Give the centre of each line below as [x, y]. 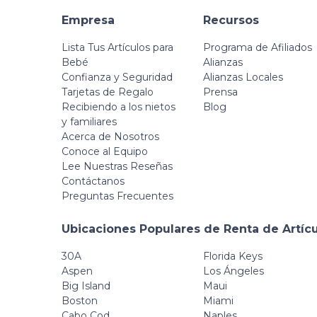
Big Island [86, 286]
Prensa [220, 92]
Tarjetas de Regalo [108, 92]
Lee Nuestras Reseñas [117, 166]
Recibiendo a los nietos [119, 107]
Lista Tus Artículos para [117, 47]
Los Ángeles [234, 271]
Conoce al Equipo [105, 151]
